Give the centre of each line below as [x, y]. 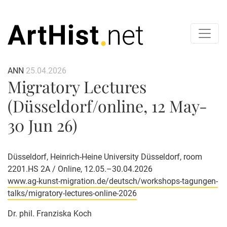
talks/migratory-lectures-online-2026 [72, 193]
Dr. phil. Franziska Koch [50, 213]
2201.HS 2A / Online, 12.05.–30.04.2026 [80, 169]
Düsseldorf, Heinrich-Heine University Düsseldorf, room [105, 157]
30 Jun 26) [42, 125]
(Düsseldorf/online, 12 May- [107, 105]
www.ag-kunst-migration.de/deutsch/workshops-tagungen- [113, 181]
